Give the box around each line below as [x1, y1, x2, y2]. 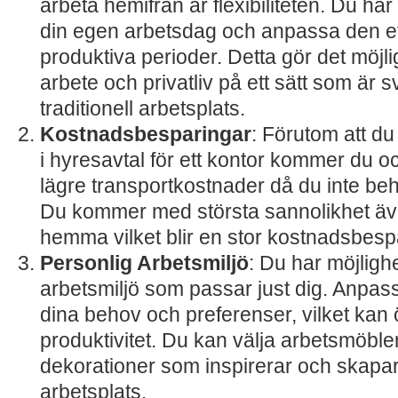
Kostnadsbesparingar [40, 123, 251, 146]
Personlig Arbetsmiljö [40, 251, 249, 275]
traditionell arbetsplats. [40, 97, 245, 120]
